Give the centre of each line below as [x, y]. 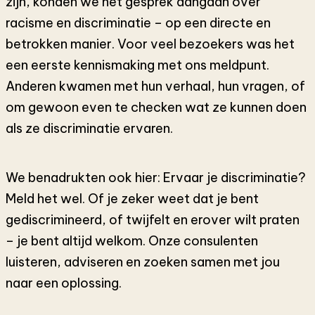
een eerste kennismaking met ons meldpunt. [137, 65]
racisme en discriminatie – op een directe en [138, 23]
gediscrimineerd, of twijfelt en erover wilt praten [153, 220]
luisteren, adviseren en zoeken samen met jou [143, 262]
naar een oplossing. [64, 283]
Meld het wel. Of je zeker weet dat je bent [132, 199]
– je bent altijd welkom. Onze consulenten [132, 241]
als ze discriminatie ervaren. [89, 129]
